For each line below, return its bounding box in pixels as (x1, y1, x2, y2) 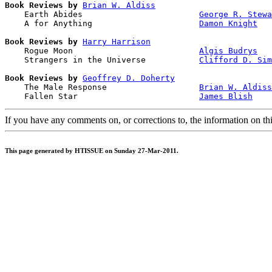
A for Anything (5, 18, 199, 28)
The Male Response (5, 82, 199, 92)
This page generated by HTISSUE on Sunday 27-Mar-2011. (5, 146, 178, 154)
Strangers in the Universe (5, 55, 199, 64)
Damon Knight (199, 18, 257, 28)
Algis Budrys (199, 46, 257, 55)
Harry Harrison (83, 36, 151, 46)
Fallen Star (5, 91, 199, 101)
